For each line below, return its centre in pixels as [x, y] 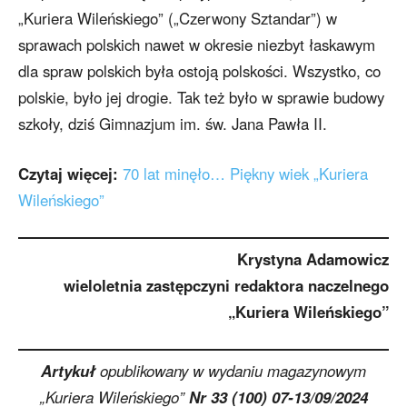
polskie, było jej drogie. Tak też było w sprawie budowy [201, 98]
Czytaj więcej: [68, 174]
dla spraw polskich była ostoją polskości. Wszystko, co [199, 71]
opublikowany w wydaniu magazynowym [231, 370]
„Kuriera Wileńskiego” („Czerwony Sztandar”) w [178, 19]
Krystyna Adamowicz [313, 259]
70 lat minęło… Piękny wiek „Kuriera [245, 174]
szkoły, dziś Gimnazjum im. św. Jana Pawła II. [173, 124]
